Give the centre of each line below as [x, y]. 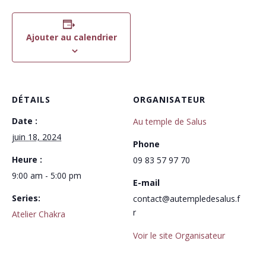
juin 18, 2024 [37, 137]
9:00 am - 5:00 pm [47, 175]
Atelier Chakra [39, 214]
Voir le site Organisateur [179, 235]
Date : [25, 121]
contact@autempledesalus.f [186, 199]
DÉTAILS [31, 99]
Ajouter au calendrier [71, 37]
